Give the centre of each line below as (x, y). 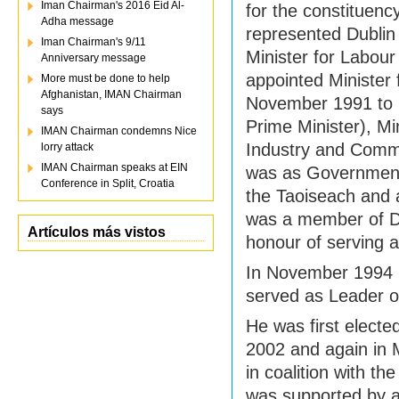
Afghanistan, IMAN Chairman (111, 94)
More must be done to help (106, 78)
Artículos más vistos (97, 232)
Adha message (77, 21)
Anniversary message (94, 58)
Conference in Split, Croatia (108, 183)
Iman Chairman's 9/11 (94, 42)
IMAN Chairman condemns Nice (119, 131)
